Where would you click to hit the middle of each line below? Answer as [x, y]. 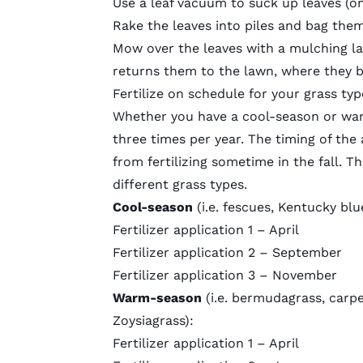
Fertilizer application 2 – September [227, 253]
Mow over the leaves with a [201, 49]
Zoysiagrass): [153, 321]
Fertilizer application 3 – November [224, 275]
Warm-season [157, 298]
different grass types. [181, 185]
